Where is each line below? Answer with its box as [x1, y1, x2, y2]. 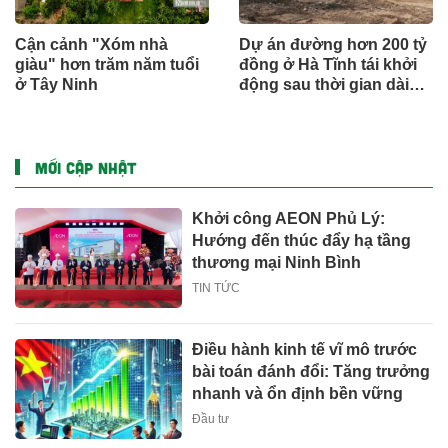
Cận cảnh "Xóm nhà [15, 35, 168, 53]
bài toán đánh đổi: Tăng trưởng [192, 363, 431, 381]
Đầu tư [192, 412, 230, 427]
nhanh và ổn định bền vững [192, 385, 404, 403]
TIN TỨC [192, 280, 241, 295]
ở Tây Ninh [15, 75, 98, 93]
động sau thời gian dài [239, 75, 409, 93]
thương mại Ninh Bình [192, 253, 362, 271]
